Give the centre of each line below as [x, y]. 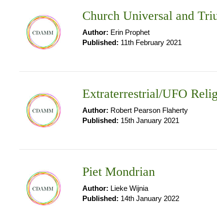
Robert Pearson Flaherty [148, 110]
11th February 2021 [150, 42]
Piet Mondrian [119, 172]
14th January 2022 [149, 198]
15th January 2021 [149, 120]
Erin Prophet [129, 32]
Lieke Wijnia [128, 188]
